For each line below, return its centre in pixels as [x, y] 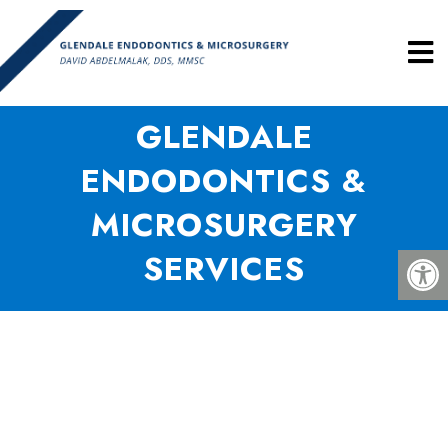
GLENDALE [224, 137]
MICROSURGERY [224, 225]
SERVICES [224, 269]
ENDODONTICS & [224, 181]
